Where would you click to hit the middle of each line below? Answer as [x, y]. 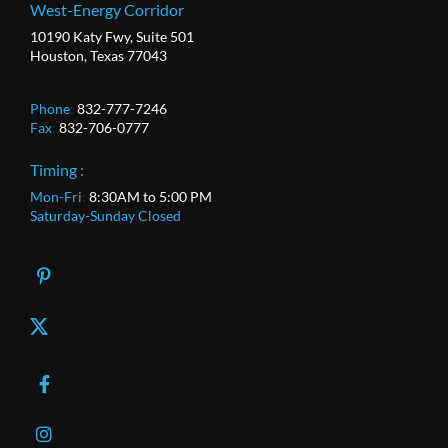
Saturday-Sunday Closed [105, 216]
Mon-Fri [55, 197]
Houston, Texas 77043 [98, 56]
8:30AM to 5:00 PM [150, 197]
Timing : [56, 170]
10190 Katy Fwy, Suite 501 [111, 37]
